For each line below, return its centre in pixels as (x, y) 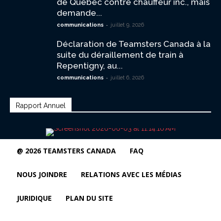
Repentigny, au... (90, 66)
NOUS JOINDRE (42, 174)
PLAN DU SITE (89, 198)
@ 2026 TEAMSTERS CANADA (66, 151)
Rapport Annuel (41, 106)
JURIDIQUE (34, 198)
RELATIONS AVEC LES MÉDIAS (131, 174)
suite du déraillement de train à (120, 55)
